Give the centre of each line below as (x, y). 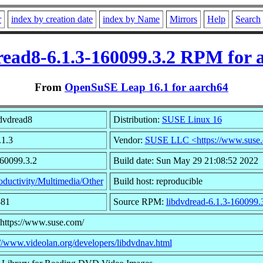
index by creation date (52, 19)
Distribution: (137, 119)
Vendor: (129, 140)
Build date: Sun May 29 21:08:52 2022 (186, 160)
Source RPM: (139, 201)
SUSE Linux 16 (192, 119)
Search (248, 19)
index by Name (131, 19)
